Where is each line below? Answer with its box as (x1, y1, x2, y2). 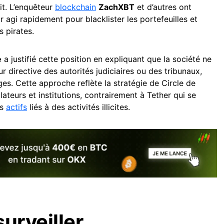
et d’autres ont (134, 2, 191, 12)
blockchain (55, 2, 96, 12)
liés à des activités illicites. (27, 102, 130, 112)
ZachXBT (98, 2, 134, 12)
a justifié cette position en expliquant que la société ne (1, 54, 211, 64)
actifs (6, 102, 27, 112)
